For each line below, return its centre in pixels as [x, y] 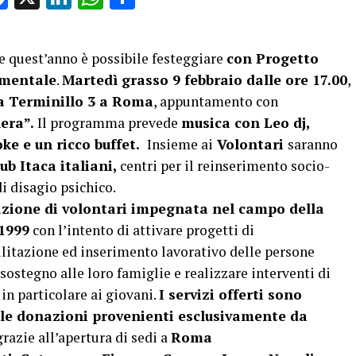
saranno [313, 144]
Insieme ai [180, 144]
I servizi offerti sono [230, 294]
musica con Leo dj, [245, 123]
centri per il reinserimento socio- [225, 166]
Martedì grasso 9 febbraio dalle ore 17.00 [205, 80]
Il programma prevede [109, 123]
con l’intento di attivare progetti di [142, 230]
